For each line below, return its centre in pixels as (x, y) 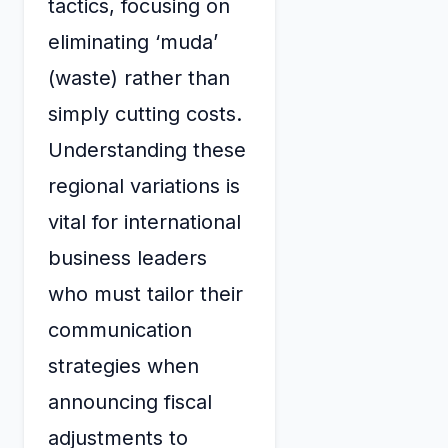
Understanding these (147, 149)
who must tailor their (145, 293)
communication (120, 329)
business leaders (127, 257)
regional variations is (144, 185)
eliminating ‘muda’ (133, 41)
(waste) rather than (139, 77)
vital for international (144, 221)
